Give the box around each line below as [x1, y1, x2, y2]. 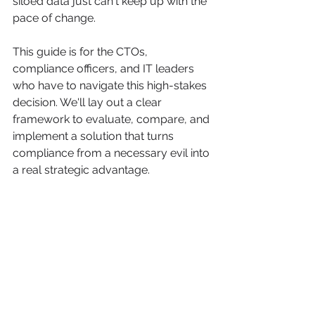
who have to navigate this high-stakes [13, 79, 210, 92]
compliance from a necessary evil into [13, 146, 212, 160]
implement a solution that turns [13, 129, 176, 143]
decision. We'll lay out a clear [13, 96, 165, 109]
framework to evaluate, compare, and [13, 112, 212, 126]
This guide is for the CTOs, [13, 45, 150, 58]
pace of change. [13, 11, 96, 25]
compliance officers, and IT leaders [13, 62, 197, 75]
